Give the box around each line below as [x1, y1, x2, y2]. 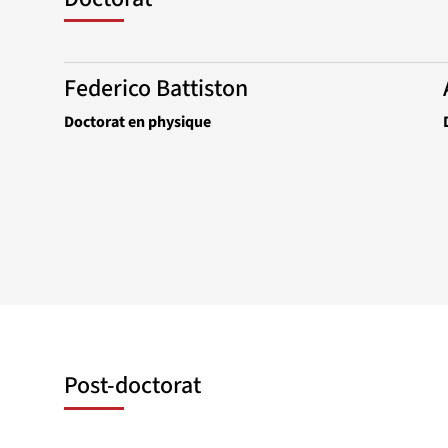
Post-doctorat [64, 368, 201, 404]
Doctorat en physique [64, 111, 211, 134]
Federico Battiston [64, 71, 248, 107]
